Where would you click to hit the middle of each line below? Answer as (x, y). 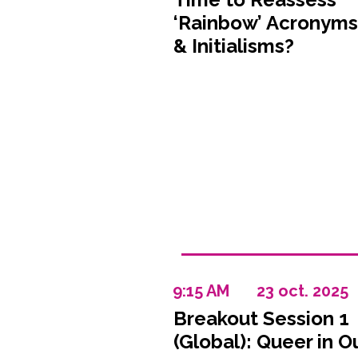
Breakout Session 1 (261, 318)
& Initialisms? (233, 46)
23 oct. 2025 (302, 291)
